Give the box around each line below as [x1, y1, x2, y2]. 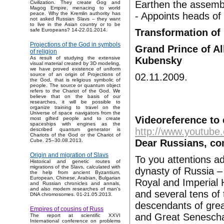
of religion [30, 48, 57, 55]
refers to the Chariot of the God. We [30, 88, 120, 94]
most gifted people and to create [30, 115, 120, 121]
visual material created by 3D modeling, [30, 60, 120, 66]
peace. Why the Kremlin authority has [30, 10, 120, 16]
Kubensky [135, 55, 182, 66]
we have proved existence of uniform [30, 66, 120, 72]
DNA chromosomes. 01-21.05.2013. [30, 191, 112, 197]
